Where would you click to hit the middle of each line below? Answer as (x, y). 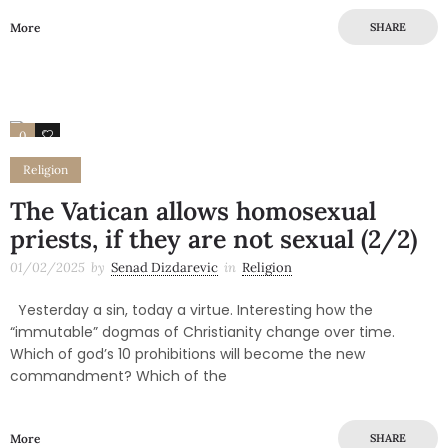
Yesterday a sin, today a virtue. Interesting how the (191, 309)
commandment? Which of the (118, 375)
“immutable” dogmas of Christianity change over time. (202, 331)
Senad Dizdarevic (164, 267)
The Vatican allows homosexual (193, 210)
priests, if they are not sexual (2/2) (213, 238)
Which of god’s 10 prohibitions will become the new (187, 353)
